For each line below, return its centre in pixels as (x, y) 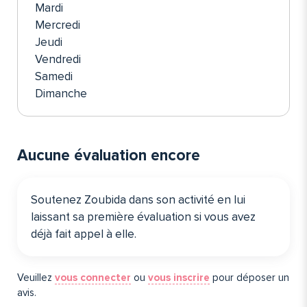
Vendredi (58, 60)
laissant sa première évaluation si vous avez (143, 217)
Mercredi (58, 25)
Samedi (54, 77)
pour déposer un (249, 278)
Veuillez (36, 278)
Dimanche (61, 94)
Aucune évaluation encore (109, 156)
